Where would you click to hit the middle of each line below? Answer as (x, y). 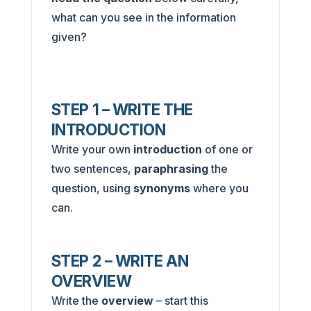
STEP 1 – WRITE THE (122, 109)
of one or (228, 149)
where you (220, 188)
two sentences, (92, 168)
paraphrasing (171, 168)
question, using (92, 188)
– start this (180, 300)
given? (70, 36)
